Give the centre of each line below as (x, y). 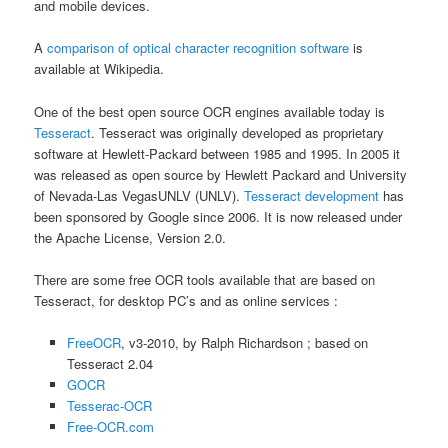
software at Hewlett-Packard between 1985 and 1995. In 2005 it (217, 153)
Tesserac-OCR (109, 405)
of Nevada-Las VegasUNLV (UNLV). (139, 195)
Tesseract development (312, 195)
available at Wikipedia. (99, 69)
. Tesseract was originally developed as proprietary (238, 132)
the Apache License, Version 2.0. (130, 237)
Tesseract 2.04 (109, 363)
